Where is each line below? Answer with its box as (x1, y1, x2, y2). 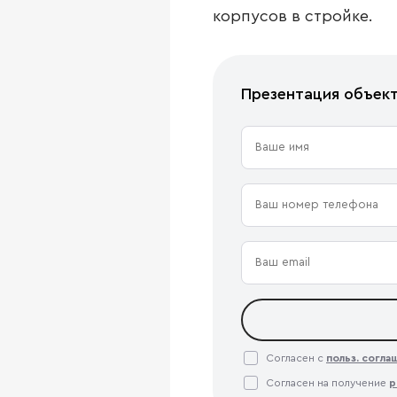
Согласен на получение (266, 378, 389, 388)
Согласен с (266, 353, 326, 363)
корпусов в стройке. (213, 8, 373, 24)
